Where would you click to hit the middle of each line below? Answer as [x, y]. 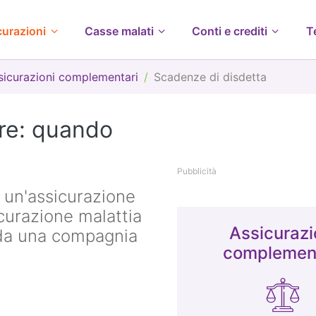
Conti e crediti [230, 31]
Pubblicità [197, 171]
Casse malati [119, 31]
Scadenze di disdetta [211, 77]
